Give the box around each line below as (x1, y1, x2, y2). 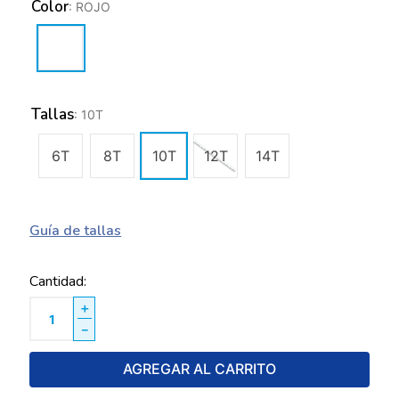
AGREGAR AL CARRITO (123, 360, 276, 379)
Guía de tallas (29, 221, 122, 240)
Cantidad (29, 272, 85, 291)
